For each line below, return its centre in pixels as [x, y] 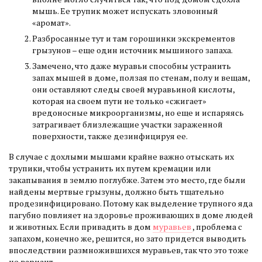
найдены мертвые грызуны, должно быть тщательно [116, 191]
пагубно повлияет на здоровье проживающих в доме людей [131, 215]
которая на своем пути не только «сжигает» [119, 101]
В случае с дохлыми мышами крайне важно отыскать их [121, 156]
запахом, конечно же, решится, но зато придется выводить [127, 238]
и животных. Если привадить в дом [81, 226]
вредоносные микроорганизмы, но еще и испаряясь [138, 113]
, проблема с [217, 226]
